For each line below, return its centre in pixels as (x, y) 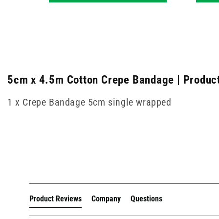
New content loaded (63, 152)
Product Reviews (55, 199)
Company (106, 199)
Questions (146, 199)
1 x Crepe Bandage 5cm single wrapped (89, 102)
